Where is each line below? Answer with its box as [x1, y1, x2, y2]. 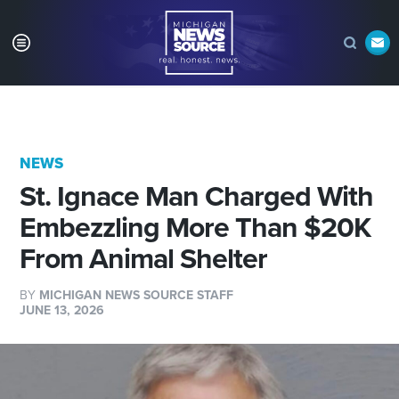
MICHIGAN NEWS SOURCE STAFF [39, 288, 234, 304]
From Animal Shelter [20, 242, 268, 277]
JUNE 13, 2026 [20, 303, 105, 319]
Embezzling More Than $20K [20, 211, 371, 246]
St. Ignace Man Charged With [20, 180, 374, 215]
